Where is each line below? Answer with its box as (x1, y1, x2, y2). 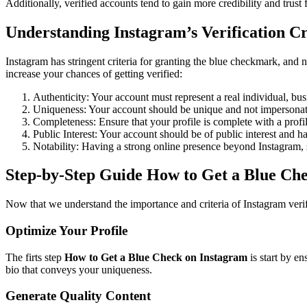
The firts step (5, 251, 64, 263)
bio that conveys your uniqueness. (5, 263, 152, 275)
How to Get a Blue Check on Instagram (64, 251, 247, 263)
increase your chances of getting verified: (5, 67, 182, 79)
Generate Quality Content (5, 288, 151, 304)
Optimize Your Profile (5, 223, 127, 238)
